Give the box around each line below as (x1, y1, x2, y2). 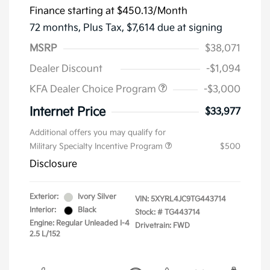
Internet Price (30, 105, 105, 120)
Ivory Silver (78, 192, 116, 202)
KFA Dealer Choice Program (30, 84, 159, 96)
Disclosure (30, 159, 77, 171)
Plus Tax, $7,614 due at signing (83, 22, 222, 34)
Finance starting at (30, 5, 115, 17)
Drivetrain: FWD (135, 221, 190, 231)
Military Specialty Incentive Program (30, 142, 165, 152)
